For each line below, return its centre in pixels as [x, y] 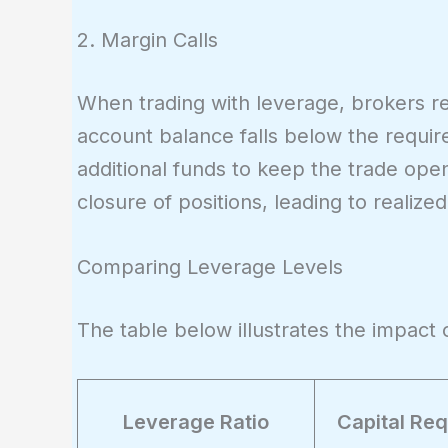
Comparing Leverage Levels [210, 266]
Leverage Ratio [196, 421]
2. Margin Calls [147, 39]
